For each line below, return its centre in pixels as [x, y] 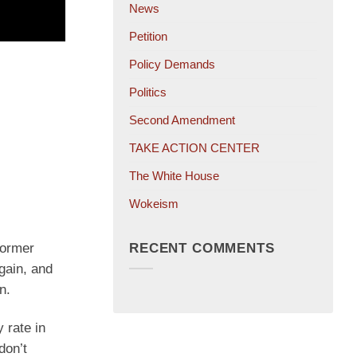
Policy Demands [172, 65]
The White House [174, 176]
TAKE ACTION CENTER [194, 148]
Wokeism [154, 204]
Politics [148, 92]
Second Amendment [182, 120]
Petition [148, 37]
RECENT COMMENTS [202, 248]
